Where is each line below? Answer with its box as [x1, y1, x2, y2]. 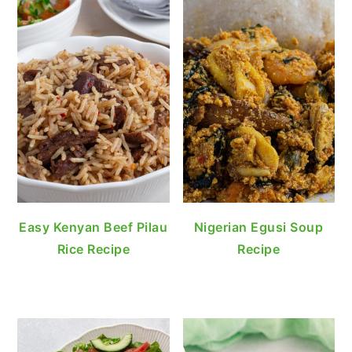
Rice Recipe [57, 240, 130, 257]
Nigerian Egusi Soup [193, 218, 324, 235]
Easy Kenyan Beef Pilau [19, 218, 168, 235]
